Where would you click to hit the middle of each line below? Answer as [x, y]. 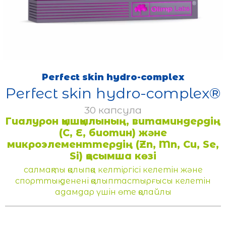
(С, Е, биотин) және [113, 133]
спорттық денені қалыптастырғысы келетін [113, 181]
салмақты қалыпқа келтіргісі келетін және [113, 170]
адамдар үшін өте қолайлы [113, 192]
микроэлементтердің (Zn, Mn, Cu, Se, [113, 144]
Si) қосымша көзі [113, 156]
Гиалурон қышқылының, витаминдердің [113, 121]
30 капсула [113, 110]
